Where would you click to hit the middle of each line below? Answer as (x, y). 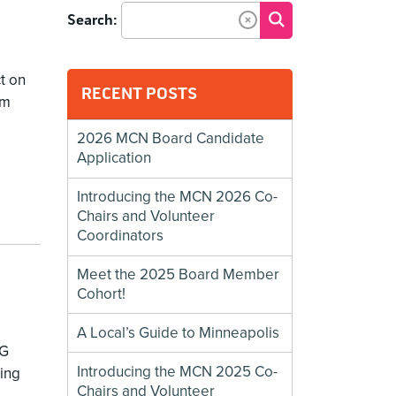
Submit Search (324, 18)
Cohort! (102, 293)
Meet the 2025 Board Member (179, 274)
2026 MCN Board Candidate (171, 139)
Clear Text (276, 27)
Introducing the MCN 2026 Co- (178, 197)
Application (114, 158)
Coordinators (121, 236)
